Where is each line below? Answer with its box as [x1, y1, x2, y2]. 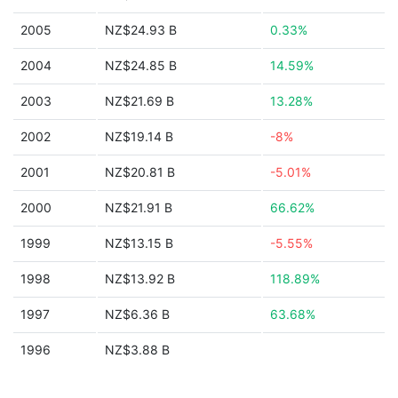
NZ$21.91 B [105, 200, 172, 215]
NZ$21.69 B [105, 93, 174, 108]
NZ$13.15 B [105, 235, 173, 251]
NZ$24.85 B [105, 58, 177, 73]
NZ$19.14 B [105, 129, 173, 144]
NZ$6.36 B [105, 306, 170, 322]
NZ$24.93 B [105, 22, 177, 37]
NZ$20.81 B [105, 164, 175, 179]
